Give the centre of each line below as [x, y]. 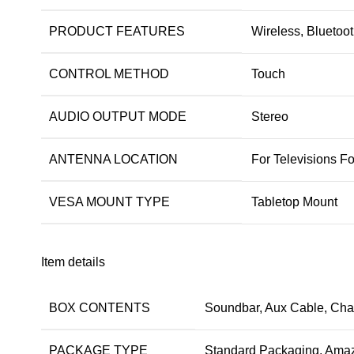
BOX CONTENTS [100, 308]
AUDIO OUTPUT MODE [118, 117]
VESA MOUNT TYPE [109, 202]
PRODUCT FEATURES [117, 32]
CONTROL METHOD [109, 74]
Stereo [270, 117]
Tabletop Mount [294, 202]
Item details [73, 262]
